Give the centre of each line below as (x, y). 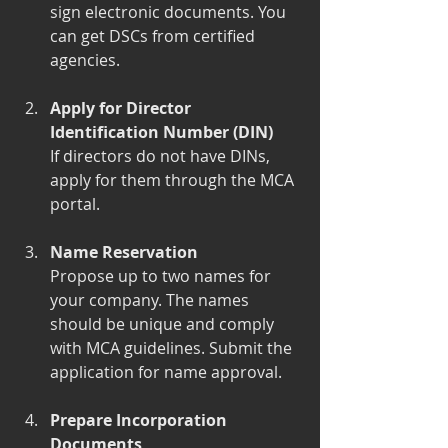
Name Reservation (124, 251)
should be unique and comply (164, 323)
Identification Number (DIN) (161, 131)
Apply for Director (122, 107)
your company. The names (151, 299)
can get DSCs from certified (154, 35)
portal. (75, 203)
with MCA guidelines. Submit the (173, 347)
